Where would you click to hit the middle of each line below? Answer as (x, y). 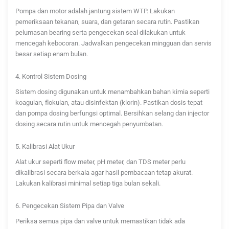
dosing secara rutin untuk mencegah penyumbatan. (89, 124)
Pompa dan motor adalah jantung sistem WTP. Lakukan (95, 11)
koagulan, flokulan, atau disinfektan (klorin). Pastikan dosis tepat (109, 103)
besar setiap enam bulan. (52, 54)
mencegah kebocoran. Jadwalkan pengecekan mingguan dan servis (113, 43)
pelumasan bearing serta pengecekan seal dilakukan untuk (100, 33)
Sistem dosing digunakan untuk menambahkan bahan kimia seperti (112, 92)
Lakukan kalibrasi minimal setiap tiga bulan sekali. (88, 184)
